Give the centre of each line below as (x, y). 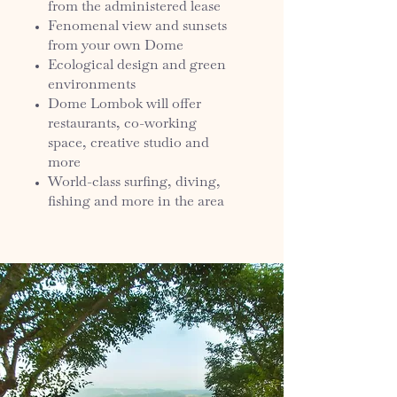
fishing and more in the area (136, 203)
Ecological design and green (137, 66)
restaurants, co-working (122, 125)
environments (92, 86)
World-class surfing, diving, (134, 183)
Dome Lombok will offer (125, 105)
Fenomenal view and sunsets (137, 27)
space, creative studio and (128, 144)
